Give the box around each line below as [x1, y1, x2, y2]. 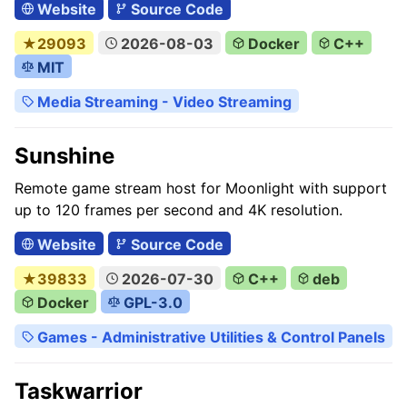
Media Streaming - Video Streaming [33, 93, 292, 111]
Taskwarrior [15, 378, 143, 404]
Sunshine [15, 143, 114, 169]
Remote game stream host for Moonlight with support [15, 179, 387, 197]
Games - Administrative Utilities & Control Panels [33, 328, 385, 346]
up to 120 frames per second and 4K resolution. [15, 201, 342, 219]
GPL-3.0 [119, 293, 183, 312]
